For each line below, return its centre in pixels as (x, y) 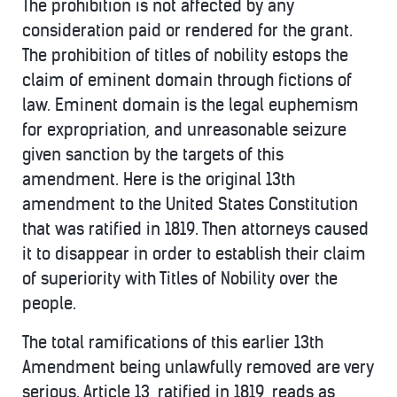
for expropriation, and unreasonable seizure (184, 130)
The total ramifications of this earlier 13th (173, 343)
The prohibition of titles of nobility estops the (185, 55)
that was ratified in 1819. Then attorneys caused (195, 229)
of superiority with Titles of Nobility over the (180, 279)
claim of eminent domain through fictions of (187, 80)
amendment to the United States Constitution (190, 204)
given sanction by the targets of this (153, 155)
